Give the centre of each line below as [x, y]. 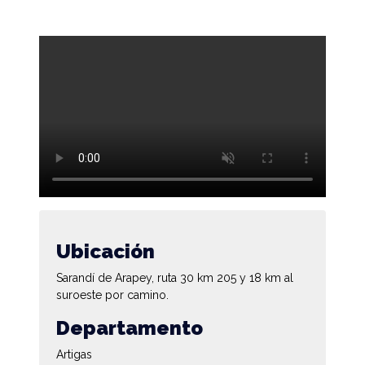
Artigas [74, 354]
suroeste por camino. [112, 295]
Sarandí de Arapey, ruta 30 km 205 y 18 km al [175, 277]
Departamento [130, 328]
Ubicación [106, 251]
